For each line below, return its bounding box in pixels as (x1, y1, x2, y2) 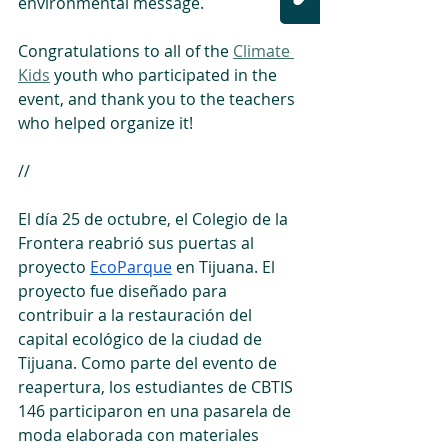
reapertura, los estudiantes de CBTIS (18, 376, 297, 399)
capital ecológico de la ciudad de (18, 328, 266, 351)
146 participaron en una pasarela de (18, 400, 295, 423)
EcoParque (90, 256, 172, 279)
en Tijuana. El (172, 256, 279, 279)
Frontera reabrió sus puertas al (18, 232, 258, 255)
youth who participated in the (50, 64, 281, 87)
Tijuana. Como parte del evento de (18, 352, 281, 375)
